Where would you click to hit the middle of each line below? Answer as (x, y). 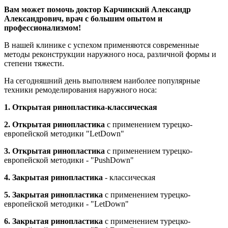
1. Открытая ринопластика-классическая (81, 107)
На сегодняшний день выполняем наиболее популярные (102, 80)
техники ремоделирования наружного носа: (80, 90)
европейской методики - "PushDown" (69, 160)
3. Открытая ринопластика (54, 151)
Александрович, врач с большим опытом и (83, 18)
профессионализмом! (42, 27)
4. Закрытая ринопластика (53, 177)
